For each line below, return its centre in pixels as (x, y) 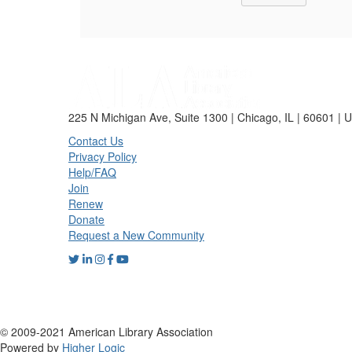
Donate (86, 219)
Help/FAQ (92, 172)
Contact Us (96, 140)
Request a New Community (136, 235)
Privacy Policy (103, 156)
